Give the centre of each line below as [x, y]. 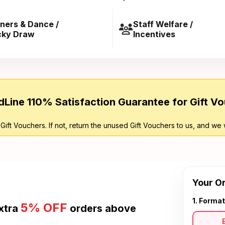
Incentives [154, 34]
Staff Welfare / [163, 24]
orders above [102, 208]
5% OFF [44, 208]
